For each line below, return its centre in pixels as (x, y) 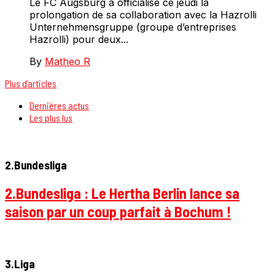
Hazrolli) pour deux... (79, 40)
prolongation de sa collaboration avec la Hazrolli (143, 15)
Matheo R (68, 62)
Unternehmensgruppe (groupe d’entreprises (133, 27)
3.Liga (20, 264)
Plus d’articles (31, 83)
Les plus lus (51, 118)
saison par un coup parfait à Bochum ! (118, 211)
